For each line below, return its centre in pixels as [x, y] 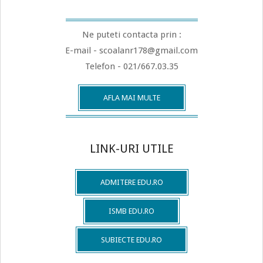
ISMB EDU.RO [131, 211]
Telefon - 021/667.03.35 [131, 66]
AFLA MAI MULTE [131, 97]
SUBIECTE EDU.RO [131, 240]
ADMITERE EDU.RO [131, 182]
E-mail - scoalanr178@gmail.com [131, 50]
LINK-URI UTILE [131, 148]
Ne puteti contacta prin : [131, 34]
